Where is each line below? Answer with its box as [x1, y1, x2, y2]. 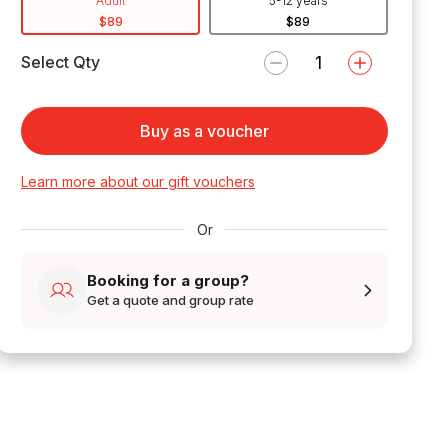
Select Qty [21, 52, 100, 73]
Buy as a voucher [140, 120, 269, 141]
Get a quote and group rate [87, 292, 254, 309]
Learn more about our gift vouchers [21, 172, 255, 190]
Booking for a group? [87, 271, 249, 291]
